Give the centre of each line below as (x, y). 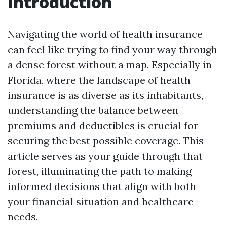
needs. (23, 217)
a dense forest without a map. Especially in (110, 65)
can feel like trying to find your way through (112, 49)
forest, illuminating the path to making (100, 171)
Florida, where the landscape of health (99, 80)
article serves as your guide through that (105, 156)
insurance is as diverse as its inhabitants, (105, 95)
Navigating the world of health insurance (105, 34)
